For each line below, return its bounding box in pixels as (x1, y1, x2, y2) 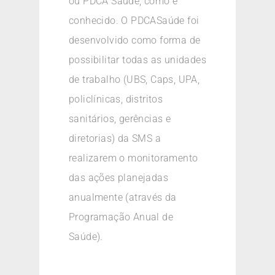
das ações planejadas (69, 172, 168, 184)
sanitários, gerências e (69, 113, 171, 125)
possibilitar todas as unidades (69, 54, 206, 66)
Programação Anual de (69, 211, 173, 223)
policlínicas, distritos (69, 93, 163, 106)
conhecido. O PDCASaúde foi (69, 15, 199, 27)
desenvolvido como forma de (69, 34, 201, 47)
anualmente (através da (69, 192, 177, 204)
